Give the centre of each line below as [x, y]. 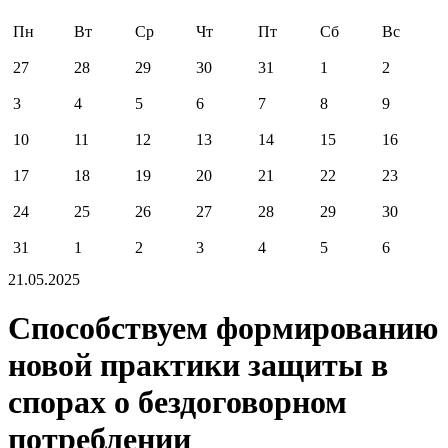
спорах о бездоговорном [177, 402]
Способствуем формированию [223, 328]
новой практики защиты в [198, 365]
